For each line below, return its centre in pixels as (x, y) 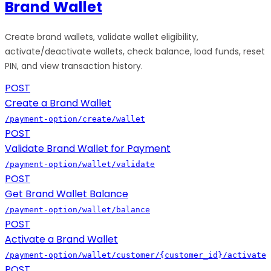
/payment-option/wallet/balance (77, 210)
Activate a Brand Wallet (61, 240)
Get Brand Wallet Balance (67, 194)
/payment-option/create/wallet (75, 119)
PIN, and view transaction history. (74, 66)
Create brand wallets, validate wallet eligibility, (102, 37)
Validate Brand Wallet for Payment (88, 149)
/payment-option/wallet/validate (80, 165)
